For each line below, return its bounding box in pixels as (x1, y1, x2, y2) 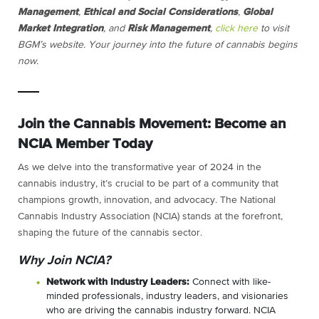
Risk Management (127, 23, 210, 34)
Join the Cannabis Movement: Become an (18, 117, 286, 132)
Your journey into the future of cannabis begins (85, 40, 298, 51)
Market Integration (18, 23, 103, 34)
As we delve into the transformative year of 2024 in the (18, 162, 261, 173)
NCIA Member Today (18, 137, 152, 152)
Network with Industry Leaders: (46, 277, 189, 288)
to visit (258, 23, 289, 34)
